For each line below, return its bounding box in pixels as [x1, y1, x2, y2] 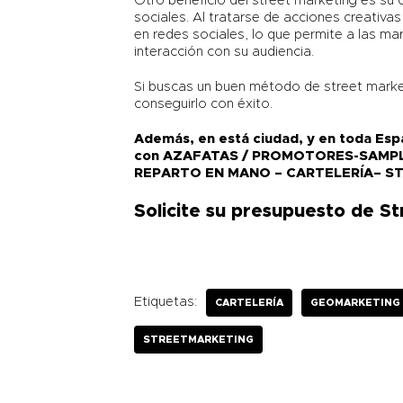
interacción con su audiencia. [134, 45, 315, 59]
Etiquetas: [134, 295, 198, 309]
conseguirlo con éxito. [134, 97, 273, 112]
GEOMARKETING [310, 298, 401, 309]
